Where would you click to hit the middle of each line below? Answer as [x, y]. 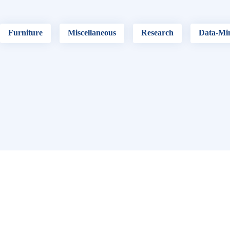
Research [158, 32]
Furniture [26, 32]
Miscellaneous [92, 32]
